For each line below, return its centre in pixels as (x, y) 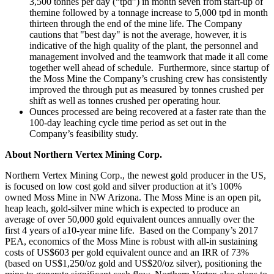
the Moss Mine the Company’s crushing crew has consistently (148, 79)
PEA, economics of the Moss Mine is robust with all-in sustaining (131, 242)
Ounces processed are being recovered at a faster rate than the (148, 112)
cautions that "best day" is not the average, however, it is (138, 35)
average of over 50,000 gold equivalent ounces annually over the (130, 220)
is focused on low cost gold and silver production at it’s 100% (123, 187)
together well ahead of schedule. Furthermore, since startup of (149, 68)
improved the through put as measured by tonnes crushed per (146, 90)
